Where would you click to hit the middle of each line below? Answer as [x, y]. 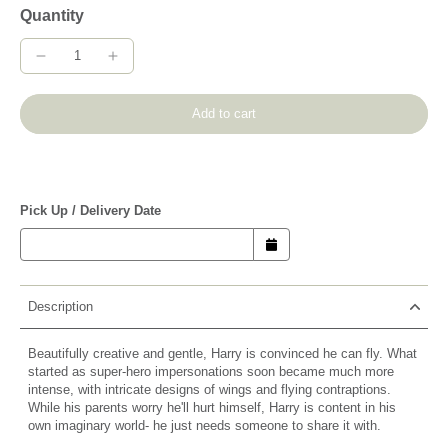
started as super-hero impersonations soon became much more [211, 372]
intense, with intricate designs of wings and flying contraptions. [209, 390]
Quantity [52, 16]
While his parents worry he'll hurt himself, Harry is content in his [212, 408]
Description [60, 307]
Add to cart [224, 114]
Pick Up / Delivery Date [90, 211]
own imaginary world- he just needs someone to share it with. [204, 426]
